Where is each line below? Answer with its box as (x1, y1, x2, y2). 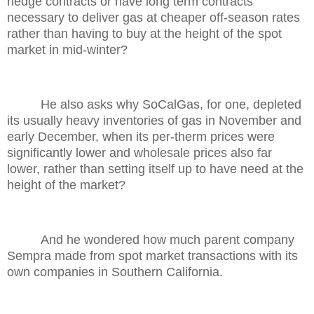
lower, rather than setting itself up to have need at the (7, 161, 303, 176)
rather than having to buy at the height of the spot (7, 27, 282, 41)
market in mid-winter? (7, 43, 128, 57)
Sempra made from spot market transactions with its (7, 248, 298, 263)
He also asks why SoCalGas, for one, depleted (41, 97, 301, 111)
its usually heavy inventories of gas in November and (7, 113, 301, 128)
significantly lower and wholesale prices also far (7, 145, 272, 160)
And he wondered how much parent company (41, 232, 294, 247)
